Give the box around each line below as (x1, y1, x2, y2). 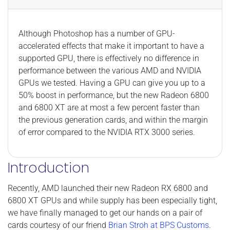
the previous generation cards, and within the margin (18, 114, 208, 125)
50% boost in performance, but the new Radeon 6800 (18, 90, 209, 100)
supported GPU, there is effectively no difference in (18, 53, 199, 63)
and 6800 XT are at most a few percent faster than (18, 102, 200, 112)
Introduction (8, 158, 89, 177)
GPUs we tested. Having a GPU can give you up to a (18, 78, 205, 88)
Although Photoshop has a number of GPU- (18, 28, 175, 39)
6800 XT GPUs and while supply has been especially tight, (8, 195, 217, 205)
